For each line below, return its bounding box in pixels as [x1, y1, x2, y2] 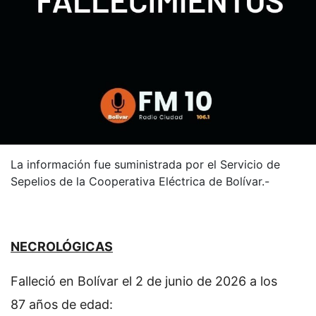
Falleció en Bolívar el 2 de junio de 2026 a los [11, 273, 277, 288]
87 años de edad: [11, 296, 113, 312]
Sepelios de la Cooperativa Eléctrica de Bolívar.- [11, 174, 269, 188]
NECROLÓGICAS [11, 238, 113, 254]
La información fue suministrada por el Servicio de [11, 157, 280, 171]
